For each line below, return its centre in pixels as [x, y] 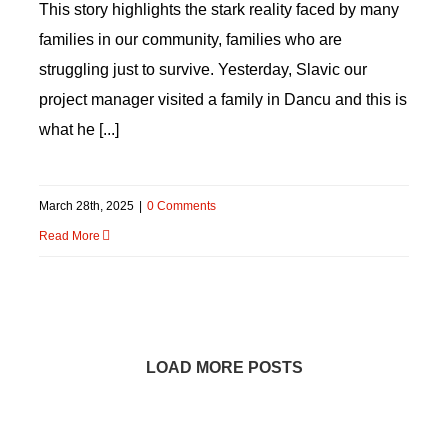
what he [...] [78, 129]
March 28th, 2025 [86, 206]
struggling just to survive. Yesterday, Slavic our [202, 69]
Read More [69, 236]
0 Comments [181, 206]
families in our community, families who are [190, 39]
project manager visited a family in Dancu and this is [222, 99]
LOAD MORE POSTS [224, 367]
